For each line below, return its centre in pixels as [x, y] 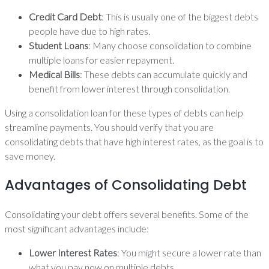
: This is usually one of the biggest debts [180, 17]
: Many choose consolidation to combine [170, 45]
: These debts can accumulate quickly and [164, 74]
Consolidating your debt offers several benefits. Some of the [127, 214]
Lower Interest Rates [73, 252]
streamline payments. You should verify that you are [109, 127]
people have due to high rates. [89, 31]
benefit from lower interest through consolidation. [129, 89]
